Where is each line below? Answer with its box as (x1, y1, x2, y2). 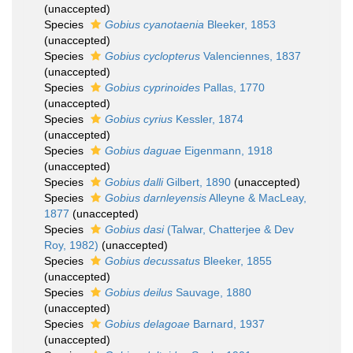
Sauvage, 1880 (173, 286, 251, 299)
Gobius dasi (105, 223, 164, 236)
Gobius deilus (105, 286, 173, 299)
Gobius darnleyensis (105, 191, 206, 204)
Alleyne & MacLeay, (206, 191, 307, 204)
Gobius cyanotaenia (105, 18, 204, 31)
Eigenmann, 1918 (181, 144, 273, 157)
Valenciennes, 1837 (200, 50, 301, 62)
